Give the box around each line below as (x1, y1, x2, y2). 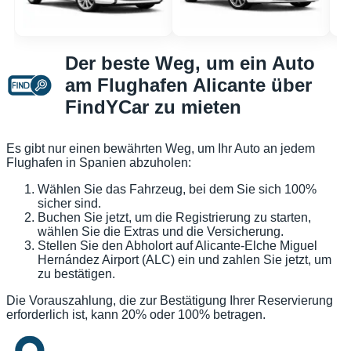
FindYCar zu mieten (65, 96, 241, 118)
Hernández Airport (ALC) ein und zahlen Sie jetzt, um (38, 253, 331, 267)
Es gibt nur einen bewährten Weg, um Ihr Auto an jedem (6, 142, 315, 156)
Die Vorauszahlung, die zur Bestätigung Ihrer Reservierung (6, 294, 333, 308)
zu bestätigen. (38, 267, 115, 281)
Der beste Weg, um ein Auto (65, 52, 315, 74)
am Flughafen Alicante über (65, 74, 312, 96)
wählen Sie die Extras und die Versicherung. (38, 225, 284, 239)
